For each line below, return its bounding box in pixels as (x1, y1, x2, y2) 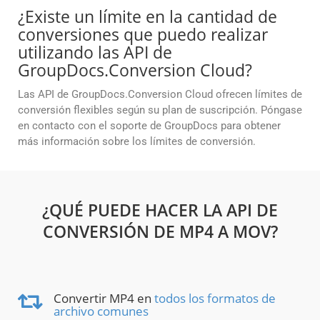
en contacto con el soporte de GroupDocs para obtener (18, 119, 281, 133)
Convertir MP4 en (54, 290, 154, 307)
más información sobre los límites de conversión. (18, 135, 256, 149)
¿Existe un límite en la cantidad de (18, 5, 277, 29)
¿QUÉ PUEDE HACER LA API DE (42, 199, 278, 222)
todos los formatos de (154, 290, 276, 307)
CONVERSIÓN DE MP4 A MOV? (42, 220, 278, 244)
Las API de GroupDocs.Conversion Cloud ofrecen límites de (18, 88, 302, 101)
